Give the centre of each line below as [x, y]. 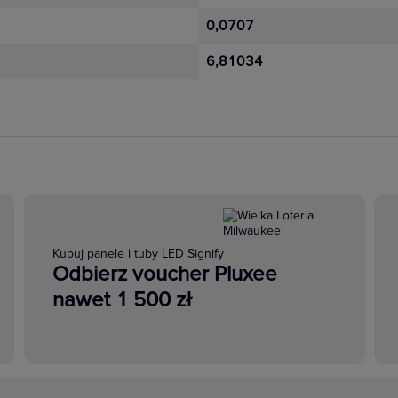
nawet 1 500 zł [122, 299]
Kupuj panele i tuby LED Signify [138, 253]
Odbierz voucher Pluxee [164, 274]
